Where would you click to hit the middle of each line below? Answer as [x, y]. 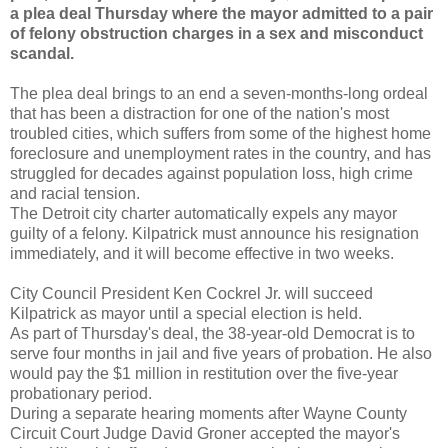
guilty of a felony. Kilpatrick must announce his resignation [214, 234]
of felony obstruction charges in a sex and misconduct [216, 34]
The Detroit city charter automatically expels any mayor [203, 214]
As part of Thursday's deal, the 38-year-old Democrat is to [212, 334]
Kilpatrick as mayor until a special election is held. [186, 314]
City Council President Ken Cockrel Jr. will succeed [191, 294]
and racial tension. [75, 194]
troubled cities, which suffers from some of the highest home [220, 134]
